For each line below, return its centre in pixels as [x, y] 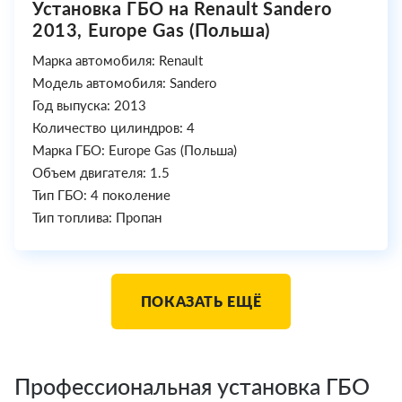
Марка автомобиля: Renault [118, 60]
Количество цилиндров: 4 [114, 127]
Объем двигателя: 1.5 [101, 172]
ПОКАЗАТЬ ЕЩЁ [201, 301]
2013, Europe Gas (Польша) [152, 30]
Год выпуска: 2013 [89, 105]
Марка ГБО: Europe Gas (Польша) [135, 150]
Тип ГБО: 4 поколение [101, 195]
